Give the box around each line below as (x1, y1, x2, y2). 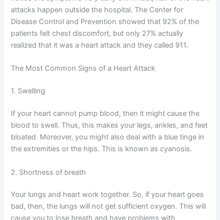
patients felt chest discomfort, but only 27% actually (11, 29, 184, 38)
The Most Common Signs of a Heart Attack (11, 64, 156, 73)
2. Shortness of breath (11, 167, 86, 177)
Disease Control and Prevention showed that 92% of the (11, 17, 199, 27)
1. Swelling (11, 86, 46, 96)
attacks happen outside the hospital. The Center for (11, 5, 184, 15)
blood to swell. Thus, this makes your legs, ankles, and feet (11, 121, 208, 130)
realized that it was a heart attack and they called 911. (11, 41, 189, 50)
